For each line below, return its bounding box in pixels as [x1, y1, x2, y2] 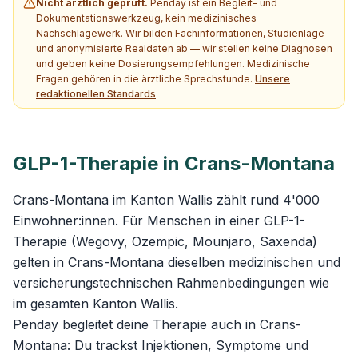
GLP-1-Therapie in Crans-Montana [13, 152, 335, 175]
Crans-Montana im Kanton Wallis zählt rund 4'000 [13, 192, 320, 208]
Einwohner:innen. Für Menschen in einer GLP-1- [13, 213, 305, 229]
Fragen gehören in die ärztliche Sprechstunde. [36, 73, 253, 85]
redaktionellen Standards [36, 88, 156, 100]
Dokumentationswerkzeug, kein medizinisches [36, 12, 257, 24]
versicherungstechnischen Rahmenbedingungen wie [13, 275, 329, 291]
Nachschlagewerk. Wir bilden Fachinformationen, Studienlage [36, 27, 324, 39]
